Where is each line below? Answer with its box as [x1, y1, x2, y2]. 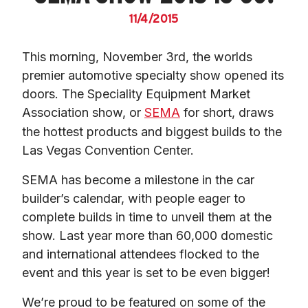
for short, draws [180, 104, 274, 120]
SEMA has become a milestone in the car [22, 172, 254, 187]
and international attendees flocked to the [22, 246, 259, 261]
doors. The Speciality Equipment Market [22, 86, 250, 101]
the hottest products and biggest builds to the [22, 124, 282, 139]
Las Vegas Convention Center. [22, 142, 194, 157]
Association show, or [22, 104, 144, 120]
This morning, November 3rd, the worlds [22, 49, 252, 64]
